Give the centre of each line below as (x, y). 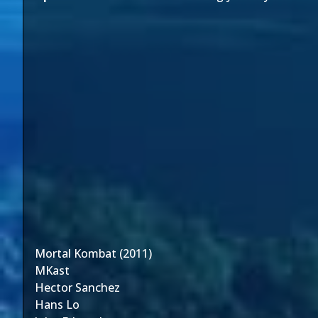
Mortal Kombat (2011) (93, 253)
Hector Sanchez (77, 287)
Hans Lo (57, 305)
